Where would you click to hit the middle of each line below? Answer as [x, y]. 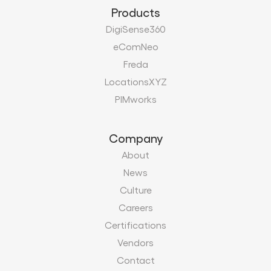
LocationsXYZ [135, 82]
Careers [135, 207]
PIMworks [135, 99]
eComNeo [135, 47]
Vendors [135, 242]
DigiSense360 [135, 29]
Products [135, 12]
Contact [135, 260]
